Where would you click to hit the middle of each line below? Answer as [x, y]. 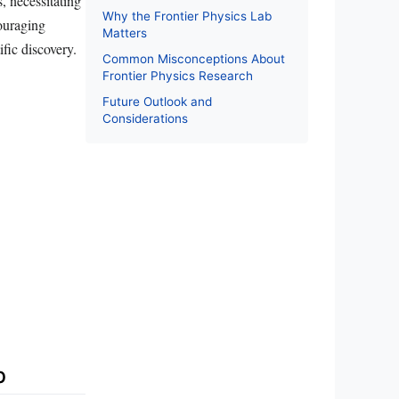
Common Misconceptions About [194, 59]
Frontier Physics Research [178, 76]
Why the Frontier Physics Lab [187, 16]
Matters [125, 33]
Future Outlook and [157, 102]
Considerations [145, 119]
